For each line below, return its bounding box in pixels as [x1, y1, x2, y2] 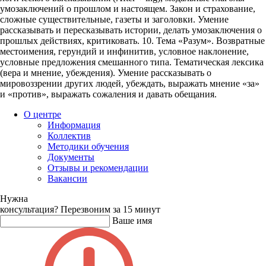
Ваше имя [112, 215, 152, 226]
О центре [24, 109, 61, 119]
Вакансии [47, 173, 87, 183]
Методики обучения [47, 141, 129, 151]
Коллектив [47, 130, 91, 141]
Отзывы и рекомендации [47, 162, 148, 173]
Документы [47, 151, 94, 162]
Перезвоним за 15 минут [61, 204, 160, 214]
